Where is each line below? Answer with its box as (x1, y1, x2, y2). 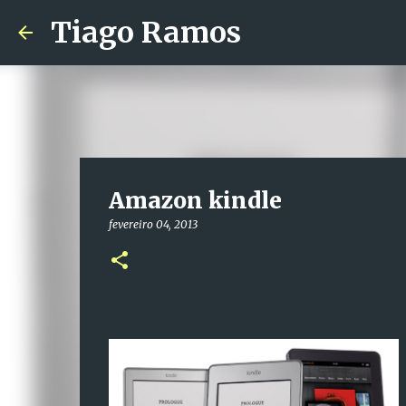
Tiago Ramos (51, 14, 241, 51)
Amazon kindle (108, 187, 282, 215)
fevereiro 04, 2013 (108, 217, 198, 231)
